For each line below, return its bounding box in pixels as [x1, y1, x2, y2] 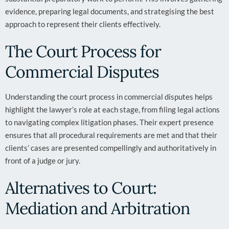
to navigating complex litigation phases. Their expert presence [5, 118, 214, 127]
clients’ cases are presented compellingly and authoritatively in [5, 143, 216, 152]
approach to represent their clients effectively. [5, 19, 162, 29]
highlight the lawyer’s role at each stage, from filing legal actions [5, 105, 220, 114]
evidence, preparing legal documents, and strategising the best [5, 7, 214, 16]
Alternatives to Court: [5, 177, 156, 198]
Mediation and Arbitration [5, 198, 190, 219]
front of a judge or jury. [5, 156, 80, 165]
